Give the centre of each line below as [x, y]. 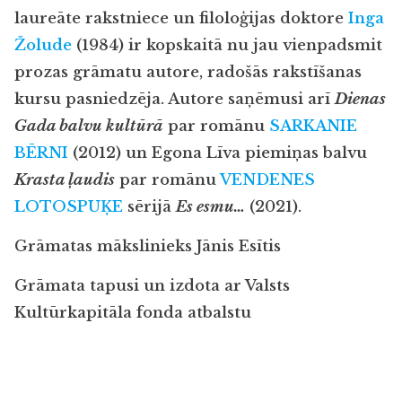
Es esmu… [210, 206]
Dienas [360, 99]
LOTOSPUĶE [69, 206]
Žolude [43, 45]
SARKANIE [313, 126]
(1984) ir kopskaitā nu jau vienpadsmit [227, 45]
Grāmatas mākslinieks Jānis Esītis [148, 246]
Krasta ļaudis [65, 179]
